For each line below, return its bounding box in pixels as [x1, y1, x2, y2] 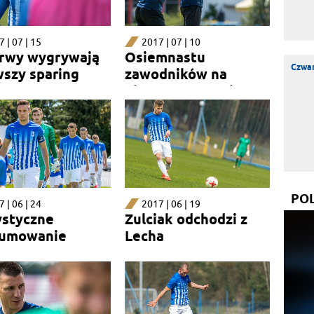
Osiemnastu [124, 49, 205, 67]
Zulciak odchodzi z [124, 211, 247, 228]
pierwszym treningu [124, 83, 259, 100]
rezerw [124, 100, 172, 117]
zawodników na [124, 66, 227, 83]
